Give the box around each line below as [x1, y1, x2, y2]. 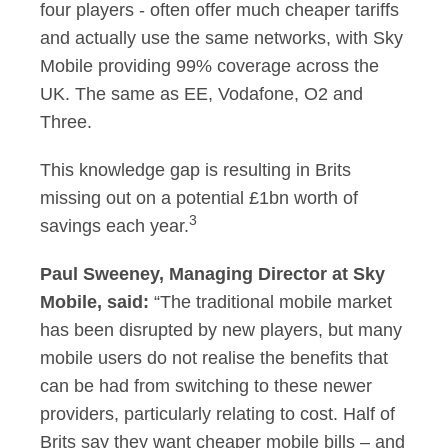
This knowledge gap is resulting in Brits [40, 160, 351, 180]
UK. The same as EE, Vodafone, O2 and [40, 84, 363, 104]
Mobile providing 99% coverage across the [40, 56, 379, 76]
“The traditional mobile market [154, 292, 392, 312]
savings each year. [40, 216, 189, 236]
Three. [40, 112, 92, 132]
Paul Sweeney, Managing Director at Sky [40, 264, 385, 284]
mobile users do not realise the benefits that [40, 348, 388, 368]
